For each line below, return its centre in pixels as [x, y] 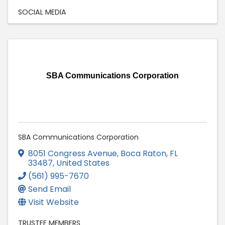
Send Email [49, 189]
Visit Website [53, 202]
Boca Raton [143, 153]
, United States [81, 163]
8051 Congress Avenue [73, 153]
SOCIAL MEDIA [42, 12]
